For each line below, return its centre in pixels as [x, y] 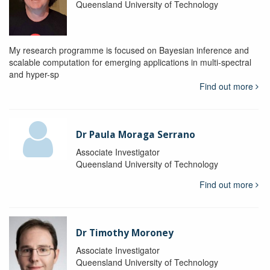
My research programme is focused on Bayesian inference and [129, 50]
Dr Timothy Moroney [124, 233]
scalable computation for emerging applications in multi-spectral [130, 62]
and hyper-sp [34, 74]
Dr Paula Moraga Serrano [135, 135]
